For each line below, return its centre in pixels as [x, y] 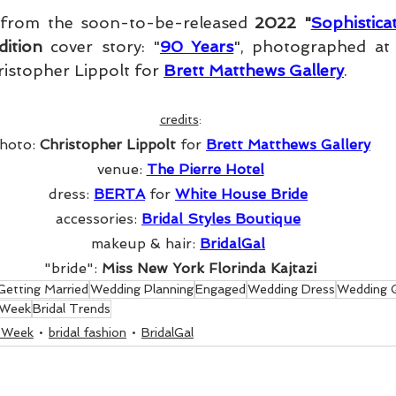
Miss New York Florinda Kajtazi [209, 269]
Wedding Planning [142, 289]
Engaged [221, 289]
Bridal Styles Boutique [221, 219]
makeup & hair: [145, 244]
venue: [122, 170]
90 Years [197, 47]
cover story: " [101, 47]
